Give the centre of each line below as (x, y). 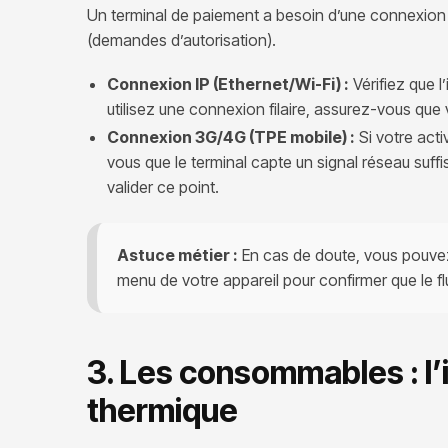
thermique (162, 411)
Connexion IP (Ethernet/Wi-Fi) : (228, 84)
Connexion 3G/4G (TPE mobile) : (231, 137)
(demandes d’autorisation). (181, 39)
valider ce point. (163, 187)
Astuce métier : (177, 254)
